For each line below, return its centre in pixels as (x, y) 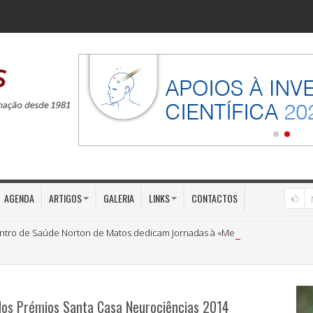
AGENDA (19, 198)
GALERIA (119, 198)
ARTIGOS (65, 198)
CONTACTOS (214, 198)
